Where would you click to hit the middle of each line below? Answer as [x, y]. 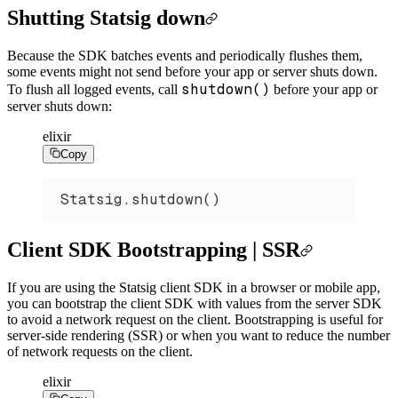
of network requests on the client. [100, 352]
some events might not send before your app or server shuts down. [192, 71]
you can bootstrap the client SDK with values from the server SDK [195, 304]
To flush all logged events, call [94, 89]
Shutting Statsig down [106, 17]
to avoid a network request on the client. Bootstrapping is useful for [195, 320]
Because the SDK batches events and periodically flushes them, [185, 55]
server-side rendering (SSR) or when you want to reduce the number [199, 336]
